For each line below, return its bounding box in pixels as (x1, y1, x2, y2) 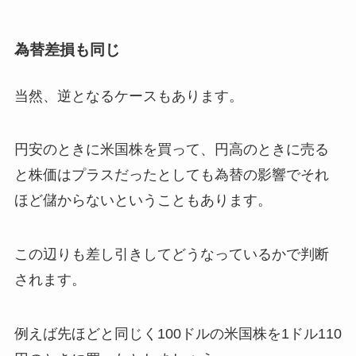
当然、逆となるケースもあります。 (14, 87, 243, 104)
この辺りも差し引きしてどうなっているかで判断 (14, 246, 329, 263)
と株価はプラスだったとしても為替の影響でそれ (14, 167, 329, 184)
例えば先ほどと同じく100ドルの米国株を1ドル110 (14, 326, 342, 342)
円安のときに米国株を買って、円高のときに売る (14, 141, 329, 158)
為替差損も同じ (14, 41, 120, 59)
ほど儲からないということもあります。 (14, 192, 272, 209)
